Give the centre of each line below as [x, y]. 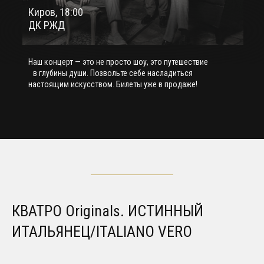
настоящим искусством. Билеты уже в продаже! [113, 85]
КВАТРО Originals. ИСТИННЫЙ [108, 211]
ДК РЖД [46, 25]
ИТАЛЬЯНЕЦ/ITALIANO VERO [102, 232]
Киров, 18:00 [55, 12]
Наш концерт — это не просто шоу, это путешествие [118, 62]
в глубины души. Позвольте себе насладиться [110, 73]
